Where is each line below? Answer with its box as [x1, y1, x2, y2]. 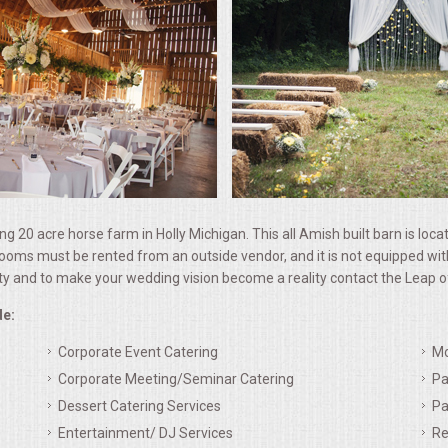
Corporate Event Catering [58, 343, 218, 360]
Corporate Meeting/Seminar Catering [58, 370, 294, 387]
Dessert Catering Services [58, 397, 221, 414]
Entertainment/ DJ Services [58, 424, 233, 441]
